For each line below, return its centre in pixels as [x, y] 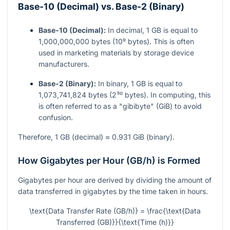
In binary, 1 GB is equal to [139, 83]
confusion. [56, 117]
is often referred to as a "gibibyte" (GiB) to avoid [120, 106]
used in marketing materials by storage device [116, 52]
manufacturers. [64, 64]
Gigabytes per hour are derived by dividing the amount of [115, 180]
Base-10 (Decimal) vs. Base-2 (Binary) [101, 7]
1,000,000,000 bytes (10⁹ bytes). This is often [116, 41]
